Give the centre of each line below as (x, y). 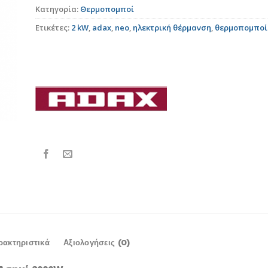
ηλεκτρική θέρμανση (172, 27)
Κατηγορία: (58, 9)
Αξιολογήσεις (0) (97, 242)
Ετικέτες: (53, 27)
